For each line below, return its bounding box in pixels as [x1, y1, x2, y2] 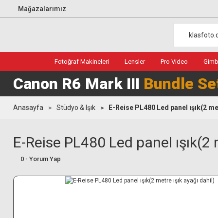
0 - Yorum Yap [20, 155, 61, 163]
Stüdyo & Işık [56, 104, 95, 111]
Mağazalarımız [18, 4, 66, 13]
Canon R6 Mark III [13, 74, 144, 93]
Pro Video [161, 58, 188, 65]
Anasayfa [13, 104, 43, 111]
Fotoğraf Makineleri [54, 58, 109, 65]
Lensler [125, 58, 145, 65]
